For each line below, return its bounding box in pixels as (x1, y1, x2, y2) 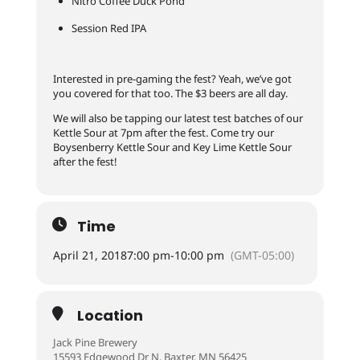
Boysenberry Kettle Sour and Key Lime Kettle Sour (52, 140, 292, 154)
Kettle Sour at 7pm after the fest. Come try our (52, 125, 274, 140)
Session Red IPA (71, 21, 146, 35)
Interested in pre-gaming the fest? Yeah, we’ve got (52, 72, 292, 86)
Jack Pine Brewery (52, 335, 137, 350)
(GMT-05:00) (230, 247, 294, 263)
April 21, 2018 (52, 247, 127, 263)
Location (76, 305, 143, 325)
